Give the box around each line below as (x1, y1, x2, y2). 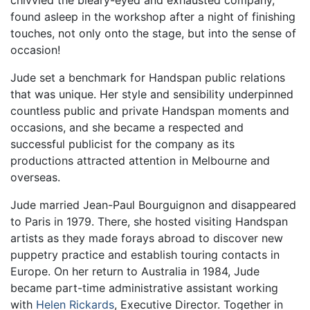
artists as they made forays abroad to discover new (10, 231, 283, 246)
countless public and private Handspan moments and (10, 104, 289, 118)
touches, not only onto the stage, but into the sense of (10, 26, 296, 41)
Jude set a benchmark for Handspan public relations (10, 71, 285, 85)
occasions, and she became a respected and (10, 120, 244, 135)
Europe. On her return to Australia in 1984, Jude (10, 264, 259, 279)
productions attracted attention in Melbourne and (10, 154, 270, 168)
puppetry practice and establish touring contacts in (10, 248, 280, 262)
